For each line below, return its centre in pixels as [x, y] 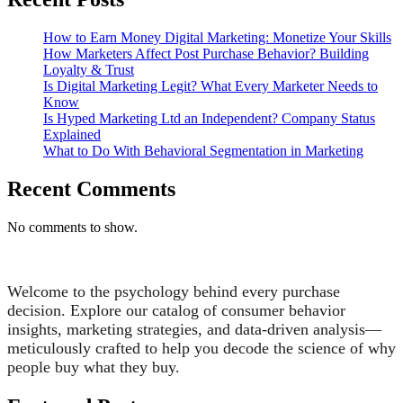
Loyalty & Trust [89, 70]
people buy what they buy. [94, 367]
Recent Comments [91, 189]
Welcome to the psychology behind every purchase [174, 292]
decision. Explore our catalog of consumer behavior [176, 311]
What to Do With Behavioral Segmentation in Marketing [203, 151]
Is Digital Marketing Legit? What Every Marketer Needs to [210, 86]
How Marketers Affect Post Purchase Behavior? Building [206, 54]
